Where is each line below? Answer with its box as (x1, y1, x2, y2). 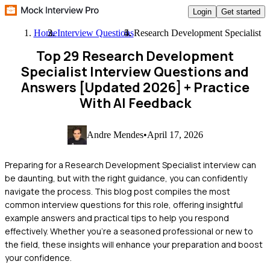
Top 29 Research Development (36, 47, 234, 65)
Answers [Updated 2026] (20, 78, 181, 96)
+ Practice (181, 78, 250, 96)
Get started (221, 7, 260, 16)
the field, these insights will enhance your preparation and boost (5, 238, 263, 250)
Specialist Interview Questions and (21, 63, 249, 81)
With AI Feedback (79, 94, 191, 112)
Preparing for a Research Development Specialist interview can (5, 159, 256, 171)
